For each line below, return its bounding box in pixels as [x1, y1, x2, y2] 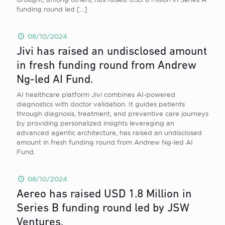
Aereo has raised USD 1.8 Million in [17, 189, 192, 200]
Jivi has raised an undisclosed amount [17, 46, 207, 58]
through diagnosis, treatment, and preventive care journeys [17, 110, 208, 117]
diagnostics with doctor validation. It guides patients [17, 100, 185, 107]
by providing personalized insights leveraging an [17, 120, 174, 127]
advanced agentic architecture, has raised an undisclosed [17, 129, 202, 136]
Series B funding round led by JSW [17, 203, 189, 214]
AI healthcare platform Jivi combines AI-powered [17, 91, 175, 98]
